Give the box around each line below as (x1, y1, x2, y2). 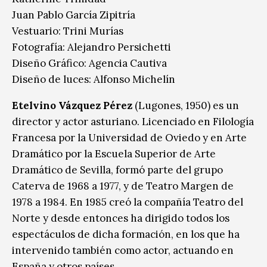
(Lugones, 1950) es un (132, 98, 239, 112)
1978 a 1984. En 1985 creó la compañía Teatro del (12, 195, 243, 209)
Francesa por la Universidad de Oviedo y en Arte (12, 131, 247, 144)
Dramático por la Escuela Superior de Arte (12, 147, 216, 160)
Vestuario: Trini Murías (12, 24, 123, 38)
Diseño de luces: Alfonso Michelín (12, 72, 175, 86)
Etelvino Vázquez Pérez (12, 98, 132, 112)
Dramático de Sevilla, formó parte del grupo (12, 163, 223, 176)
